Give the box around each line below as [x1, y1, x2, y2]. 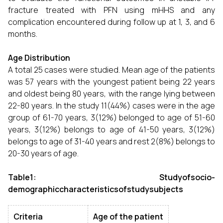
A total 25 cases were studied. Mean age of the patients [8, 64, 215, 75]
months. [8, 28, 37, 39]
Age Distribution [8, 52, 70, 63]
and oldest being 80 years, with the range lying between [8, 88, 215, 99]
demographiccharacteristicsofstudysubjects [8, 184, 183, 195]
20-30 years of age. [8, 148, 79, 159]
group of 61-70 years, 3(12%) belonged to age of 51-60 [8, 112, 215, 123]
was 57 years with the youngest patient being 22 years [8, 76, 215, 87]
